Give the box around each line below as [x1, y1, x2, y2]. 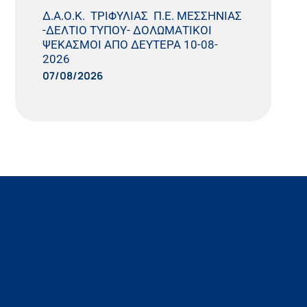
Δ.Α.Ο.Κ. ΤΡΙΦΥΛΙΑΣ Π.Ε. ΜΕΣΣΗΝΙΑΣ [42, 9, 243, 23]
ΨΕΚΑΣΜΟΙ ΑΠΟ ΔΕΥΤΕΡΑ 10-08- [42, 38, 219, 52]
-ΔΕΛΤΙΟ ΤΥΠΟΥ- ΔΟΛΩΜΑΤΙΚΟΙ [42, 23, 212, 38]
